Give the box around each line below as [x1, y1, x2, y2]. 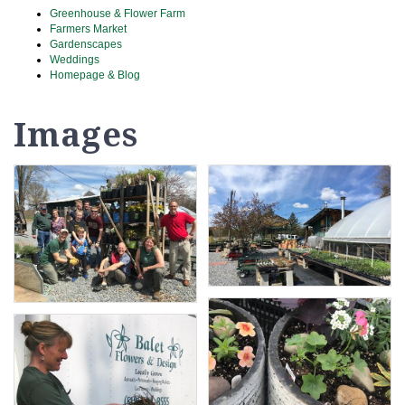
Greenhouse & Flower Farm [50, 7, 185, 21]
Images [14, 112, 138, 157]
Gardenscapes [50, 38, 122, 52]
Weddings [50, 53, 99, 67]
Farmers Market [50, 23, 127, 36]
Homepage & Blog [50, 69, 140, 82]
